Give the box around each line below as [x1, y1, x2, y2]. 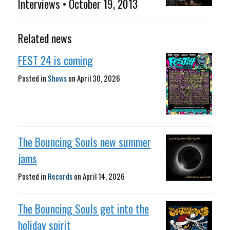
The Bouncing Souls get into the [18, 200, 149, 217]
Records [48, 170, 72, 182]
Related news [18, 29, 72, 46]
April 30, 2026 [77, 72, 120, 84]
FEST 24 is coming [18, 51, 93, 68]
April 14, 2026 [83, 170, 125, 182]
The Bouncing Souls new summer [18, 133, 151, 150]
